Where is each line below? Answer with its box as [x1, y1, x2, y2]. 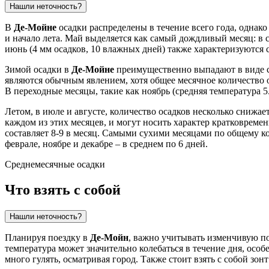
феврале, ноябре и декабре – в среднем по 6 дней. [5, 139, 208, 150]
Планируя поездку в [5, 232, 90, 243]
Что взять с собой [5, 182, 121, 198]
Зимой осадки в [5, 64, 71, 75]
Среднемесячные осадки [5, 159, 105, 170]
